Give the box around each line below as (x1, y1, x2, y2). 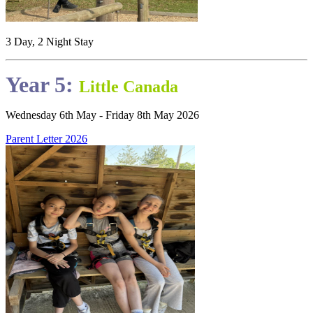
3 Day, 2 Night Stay (6, 36, 94, 48)
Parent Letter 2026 (6, 133, 87, 145)
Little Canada (79, 78, 178, 96)
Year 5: (6, 72, 79, 98)
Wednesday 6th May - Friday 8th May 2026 (6, 109, 202, 122)
